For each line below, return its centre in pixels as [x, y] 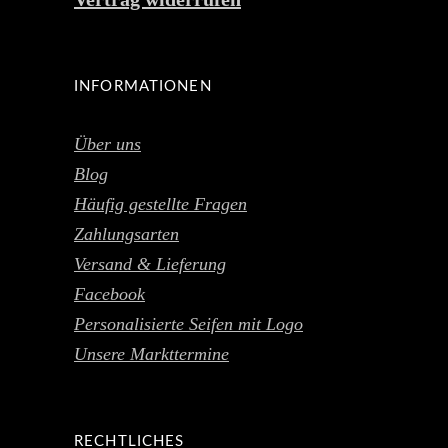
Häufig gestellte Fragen [160, 204]
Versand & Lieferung [150, 264]
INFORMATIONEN [143, 87]
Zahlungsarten [126, 234]
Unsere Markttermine [151, 354]
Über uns [107, 144]
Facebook [109, 294]
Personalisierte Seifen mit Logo [188, 324]
